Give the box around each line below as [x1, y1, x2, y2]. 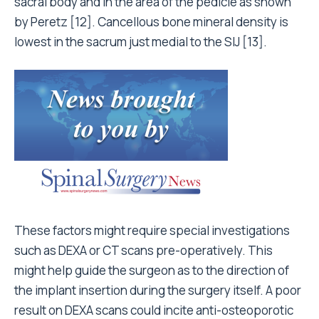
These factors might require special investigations [14, 221, 290, 239]
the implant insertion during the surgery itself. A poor [14, 281, 301, 298]
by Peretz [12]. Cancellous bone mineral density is [14, 13, 288, 30]
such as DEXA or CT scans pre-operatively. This [14, 241, 273, 258]
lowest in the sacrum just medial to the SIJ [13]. [14, 33, 267, 50]
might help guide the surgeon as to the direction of [14, 261, 289, 278]
